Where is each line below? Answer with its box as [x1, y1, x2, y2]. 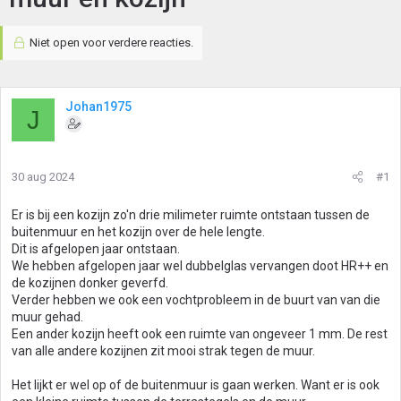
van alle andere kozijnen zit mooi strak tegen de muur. [12, 344, 315, 358]
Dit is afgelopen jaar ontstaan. [12, 242, 180, 256]
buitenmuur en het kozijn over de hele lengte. [12, 225, 265, 239]
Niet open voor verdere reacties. [26, 36, 193, 49]
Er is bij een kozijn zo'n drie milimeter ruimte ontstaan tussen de [12, 208, 370, 222]
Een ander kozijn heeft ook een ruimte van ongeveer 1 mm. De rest [12, 327, 388, 341]
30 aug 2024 [12, 170, 74, 183]
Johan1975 [65, 99, 132, 114]
